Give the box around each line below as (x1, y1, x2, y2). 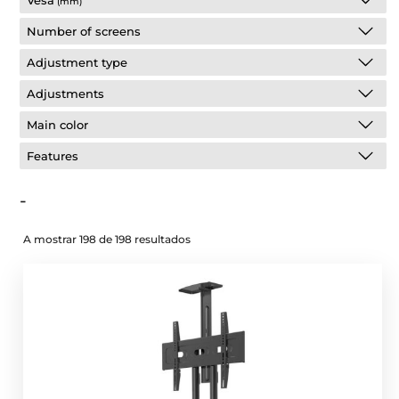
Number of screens (27, 24, 142, 38)
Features (27, 149, 79, 163)
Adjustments (27, 86, 105, 101)
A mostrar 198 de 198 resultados (23, 232, 191, 246)
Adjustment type (27, 55, 128, 69)
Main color (27, 118, 89, 132)
